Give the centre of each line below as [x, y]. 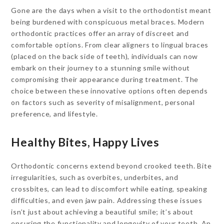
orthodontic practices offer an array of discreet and [100, 33]
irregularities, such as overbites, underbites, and [95, 177]
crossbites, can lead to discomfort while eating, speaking [109, 189]
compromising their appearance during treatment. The [105, 79]
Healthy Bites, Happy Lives [85, 142]
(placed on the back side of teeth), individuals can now [104, 56]
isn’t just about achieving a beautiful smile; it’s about [102, 212]
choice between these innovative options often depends [109, 91]
